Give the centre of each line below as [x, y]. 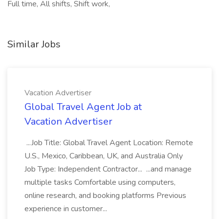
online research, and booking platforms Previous [105, 196]
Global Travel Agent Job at [83, 107]
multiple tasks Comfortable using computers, [100, 182]
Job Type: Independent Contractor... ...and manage [108, 169]
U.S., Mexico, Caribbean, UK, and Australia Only [104, 156]
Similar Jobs [34, 44]
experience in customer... [67, 209]
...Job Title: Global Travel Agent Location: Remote [109, 143]
